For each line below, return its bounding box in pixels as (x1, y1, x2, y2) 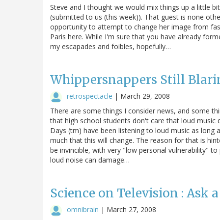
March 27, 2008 (107, 204, 156, 214)
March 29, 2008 (120, 91, 170, 101)
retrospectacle (67, 91, 112, 101)
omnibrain (67, 204, 99, 214)
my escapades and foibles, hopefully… (50, 41, 171, 51)
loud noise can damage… (50, 155, 130, 165)
